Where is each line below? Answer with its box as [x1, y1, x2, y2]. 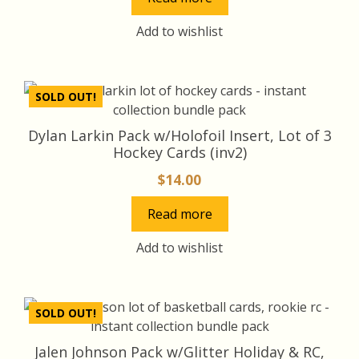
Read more [147, 204, 212, 223]
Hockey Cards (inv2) [112, 142, 247, 162]
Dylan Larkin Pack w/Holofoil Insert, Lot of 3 [27, 125, 332, 145]
